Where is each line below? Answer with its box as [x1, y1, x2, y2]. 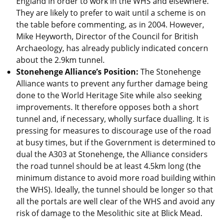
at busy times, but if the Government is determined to [16, 137, 216, 148]
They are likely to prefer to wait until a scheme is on [16, 7, 206, 18]
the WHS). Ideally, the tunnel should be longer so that [16, 184, 213, 195]
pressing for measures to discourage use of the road [16, 125, 211, 136]
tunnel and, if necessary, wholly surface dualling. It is [16, 113, 209, 124]
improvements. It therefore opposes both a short [16, 101, 199, 112]
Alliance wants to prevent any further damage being [16, 78, 208, 89]
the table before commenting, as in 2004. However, [16, 19, 204, 30]
